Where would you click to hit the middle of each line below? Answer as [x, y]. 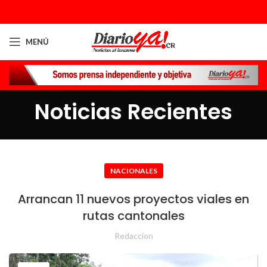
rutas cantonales [133, 216]
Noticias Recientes [133, 112]
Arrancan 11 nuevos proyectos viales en [133, 199]
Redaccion [133, 236]
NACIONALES [133, 171]
